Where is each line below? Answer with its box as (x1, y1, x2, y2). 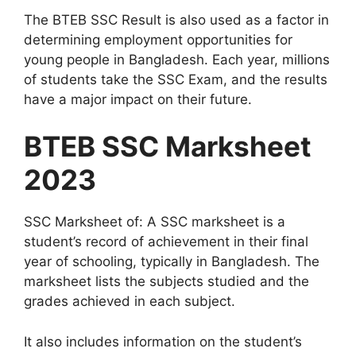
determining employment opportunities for (24, 31, 292, 48)
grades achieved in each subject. (24, 293, 235, 310)
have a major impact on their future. (24, 91, 252, 107)
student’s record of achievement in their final (24, 234, 308, 250)
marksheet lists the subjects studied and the (24, 273, 309, 290)
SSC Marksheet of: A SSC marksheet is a (24, 214, 285, 230)
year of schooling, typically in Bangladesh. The (24, 253, 319, 270)
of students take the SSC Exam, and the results (24, 71, 327, 87)
